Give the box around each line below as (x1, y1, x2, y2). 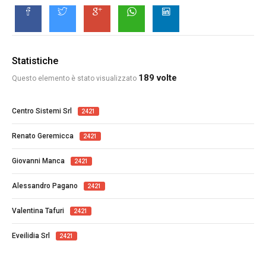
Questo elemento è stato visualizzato (12, 74, 138, 83)
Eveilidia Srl (12, 231, 50, 240)
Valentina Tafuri (12, 206, 64, 215)
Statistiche (12, 55, 58, 66)
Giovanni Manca (12, 156, 65, 165)
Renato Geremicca (12, 131, 74, 140)
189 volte (138, 72, 177, 83)
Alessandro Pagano (12, 181, 78, 190)
